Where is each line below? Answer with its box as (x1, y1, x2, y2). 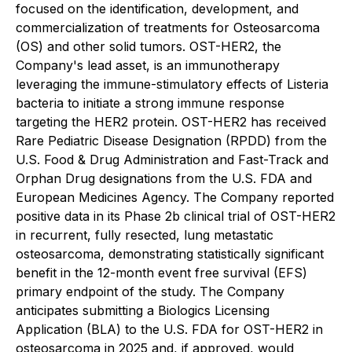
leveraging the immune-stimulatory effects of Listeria (16, 76, 328, 92)
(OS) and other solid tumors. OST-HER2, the (16, 38, 281, 54)
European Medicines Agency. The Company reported (16, 189, 334, 205)
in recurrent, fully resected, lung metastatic (16, 227, 273, 243)
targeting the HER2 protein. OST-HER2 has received (16, 114, 326, 130)
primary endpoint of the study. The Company (16, 284, 284, 299)
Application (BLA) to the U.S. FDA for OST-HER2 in (16, 321, 323, 337)
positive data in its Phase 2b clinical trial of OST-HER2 (16, 208, 335, 224)
